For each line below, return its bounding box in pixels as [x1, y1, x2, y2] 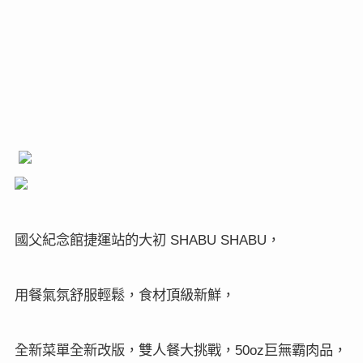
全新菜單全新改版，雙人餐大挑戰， [14, 339, 235, 359]
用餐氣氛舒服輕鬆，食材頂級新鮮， [14, 284, 235, 304]
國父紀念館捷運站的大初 [14, 228, 166, 249]
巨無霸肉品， [263, 339, 347, 359]
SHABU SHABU [165, 231, 267, 248]
